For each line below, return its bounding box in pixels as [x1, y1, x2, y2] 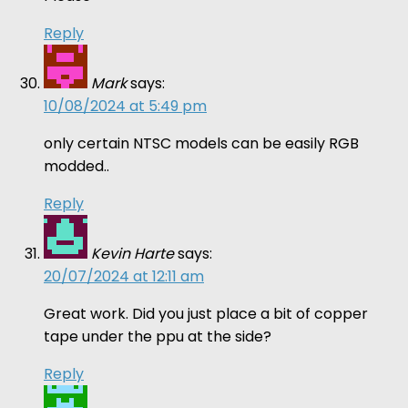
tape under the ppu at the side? [44, 325, 271, 347]
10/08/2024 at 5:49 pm [44, 95, 207, 117]
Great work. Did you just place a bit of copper [44, 302, 368, 324]
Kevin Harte [91, 242, 174, 264]
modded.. [44, 155, 109, 177]
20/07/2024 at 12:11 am [44, 265, 204, 287]
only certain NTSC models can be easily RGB [44, 132, 359, 154]
